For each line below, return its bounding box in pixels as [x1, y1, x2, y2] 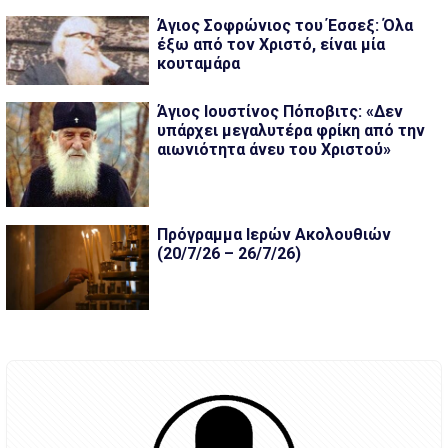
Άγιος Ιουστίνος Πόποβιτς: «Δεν [156, 102, 403, 122]
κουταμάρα [156, 53, 240, 73]
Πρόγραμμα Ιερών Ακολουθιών [156, 224, 391, 244]
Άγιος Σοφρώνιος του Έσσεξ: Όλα [156, 15, 413, 35]
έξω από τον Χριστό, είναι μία [156, 34, 385, 54]
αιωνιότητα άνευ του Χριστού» [156, 140, 391, 160]
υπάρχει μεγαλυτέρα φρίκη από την [156, 121, 425, 141]
